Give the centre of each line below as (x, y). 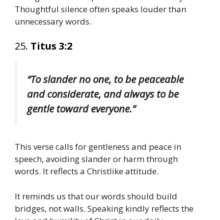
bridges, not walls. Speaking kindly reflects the (104, 208)
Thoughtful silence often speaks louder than (100, 9)
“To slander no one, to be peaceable (105, 79)
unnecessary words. (53, 22)
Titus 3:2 (51, 46)
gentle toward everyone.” (81, 108)
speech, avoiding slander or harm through (96, 159)
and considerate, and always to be (103, 94)
